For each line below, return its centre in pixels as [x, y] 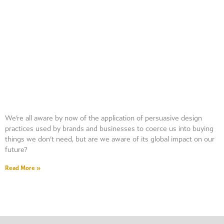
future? [16, 150]
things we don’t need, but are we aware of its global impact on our [110, 139]
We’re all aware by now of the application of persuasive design [103, 118]
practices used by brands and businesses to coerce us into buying [109, 129]
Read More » [23, 168]
